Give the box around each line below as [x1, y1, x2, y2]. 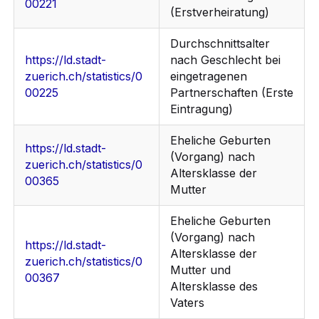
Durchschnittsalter [170, 36, 271, 51]
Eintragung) [170, 102, 234, 117]
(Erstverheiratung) [170, 5, 270, 20]
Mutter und [170, 263, 231, 278]
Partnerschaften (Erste [170, 85, 294, 100]
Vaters [170, 296, 205, 310]
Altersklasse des [170, 279, 258, 294]
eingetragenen [170, 69, 248, 84]
